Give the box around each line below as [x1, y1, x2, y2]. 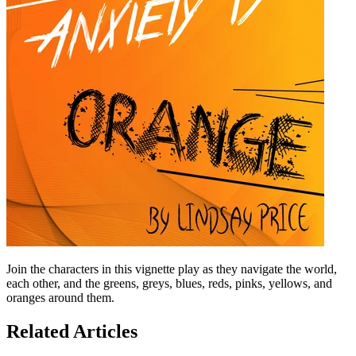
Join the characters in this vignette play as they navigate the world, [6, 262, 337, 277]
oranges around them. [6, 291, 114, 305]
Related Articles [6, 321, 137, 342]
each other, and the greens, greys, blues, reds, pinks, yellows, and [6, 277, 332, 291]
